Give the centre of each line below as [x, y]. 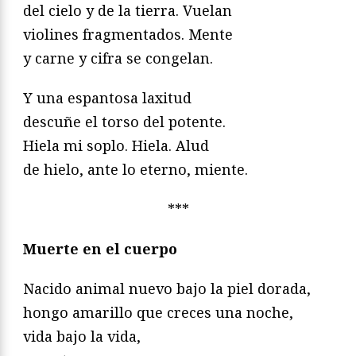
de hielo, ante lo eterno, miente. [135, 170]
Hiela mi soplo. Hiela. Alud [116, 146]
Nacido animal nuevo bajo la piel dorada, [167, 289]
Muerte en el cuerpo [100, 249]
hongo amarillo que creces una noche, [158, 313]
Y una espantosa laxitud [107, 98]
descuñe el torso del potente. [124, 122]
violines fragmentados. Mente [128, 35]
